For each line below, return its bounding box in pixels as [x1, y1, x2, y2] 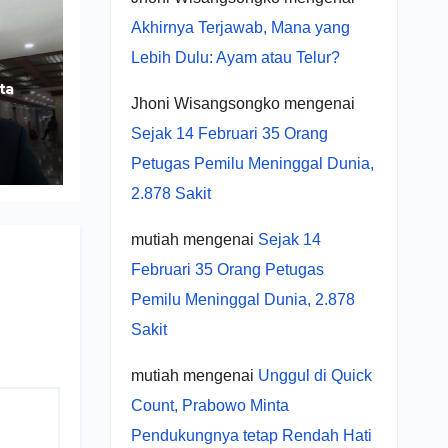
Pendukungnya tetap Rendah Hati [130, 426, 372, 444]
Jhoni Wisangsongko [130, 94, 280, 112]
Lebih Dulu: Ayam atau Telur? [130, 48, 340, 66]
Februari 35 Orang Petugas [130, 260, 324, 278]
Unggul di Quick [257, 366, 372, 384]
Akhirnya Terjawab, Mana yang [130, 18, 350, 36]
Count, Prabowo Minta [130, 396, 289, 414]
